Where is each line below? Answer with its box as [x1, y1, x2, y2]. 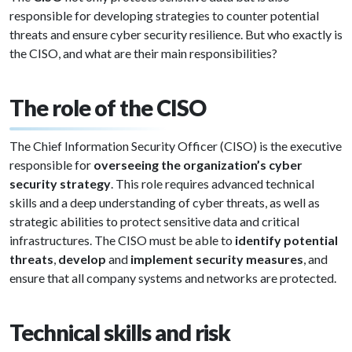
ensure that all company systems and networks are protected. [9, 270, 336, 285]
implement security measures [130, 251, 303, 266]
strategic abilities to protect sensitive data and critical [9, 214, 299, 229]
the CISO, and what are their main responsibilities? [9, 46, 277, 60]
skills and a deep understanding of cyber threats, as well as [9, 195, 320, 210]
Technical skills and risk [9, 319, 230, 346]
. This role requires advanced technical [111, 176, 314, 191]
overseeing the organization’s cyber [91, 157, 302, 172]
